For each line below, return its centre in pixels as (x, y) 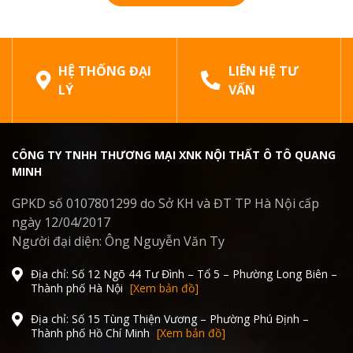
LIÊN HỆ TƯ (263, 71)
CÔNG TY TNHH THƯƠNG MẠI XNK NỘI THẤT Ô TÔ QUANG (174, 155)
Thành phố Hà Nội (77, 288)
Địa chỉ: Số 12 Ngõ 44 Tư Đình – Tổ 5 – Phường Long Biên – (184, 274)
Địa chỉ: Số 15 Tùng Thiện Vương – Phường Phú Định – (170, 319)
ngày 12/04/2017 (61, 223)
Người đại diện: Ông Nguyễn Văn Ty (118, 242)
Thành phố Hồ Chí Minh (90, 333)
